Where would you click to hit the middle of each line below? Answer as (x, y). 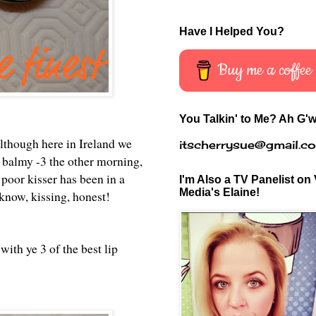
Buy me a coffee (265, 70)
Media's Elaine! (219, 192)
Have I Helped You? (232, 31)
